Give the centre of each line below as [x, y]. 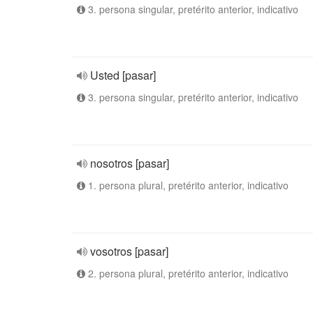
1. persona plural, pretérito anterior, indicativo [187, 185]
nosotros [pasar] [130, 163]
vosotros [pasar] [129, 251]
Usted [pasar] [123, 75]
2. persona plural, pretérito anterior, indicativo [187, 273]
